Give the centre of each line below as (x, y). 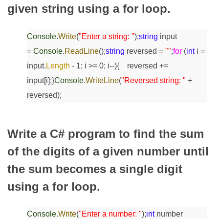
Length (58, 66)
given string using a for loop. (89, 8)
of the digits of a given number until (108, 151)
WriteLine (102, 80)
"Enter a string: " (107, 36)
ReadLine (82, 51)
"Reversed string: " (153, 80)
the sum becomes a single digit (95, 169)
